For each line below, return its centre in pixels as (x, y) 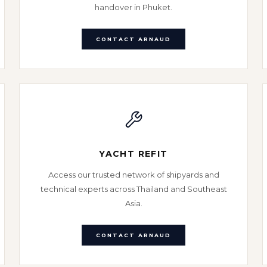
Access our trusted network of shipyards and (133, 175)
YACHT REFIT (133, 154)
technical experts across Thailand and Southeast (133, 189)
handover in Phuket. (133, 7)
